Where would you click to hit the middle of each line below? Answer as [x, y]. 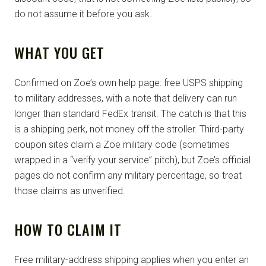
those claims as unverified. [70, 191]
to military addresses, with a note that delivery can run [126, 98]
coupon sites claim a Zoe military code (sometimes [122, 145]
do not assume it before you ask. [83, 14]
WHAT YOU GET [59, 52]
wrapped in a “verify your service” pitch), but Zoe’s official [132, 160]
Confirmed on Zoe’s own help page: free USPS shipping [129, 83]
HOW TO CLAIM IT [68, 229]
